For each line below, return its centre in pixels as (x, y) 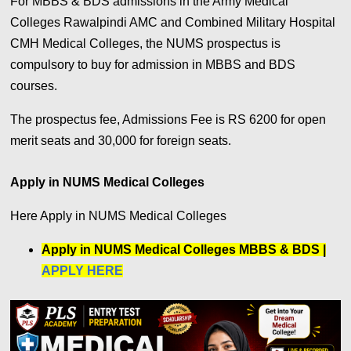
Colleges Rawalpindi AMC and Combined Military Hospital (173, 23)
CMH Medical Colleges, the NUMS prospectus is (146, 44)
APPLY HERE (83, 271)
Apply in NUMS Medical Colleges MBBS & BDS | (184, 250)
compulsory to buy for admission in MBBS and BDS (153, 65)
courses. (36, 86)
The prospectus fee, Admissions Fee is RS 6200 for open (168, 120)
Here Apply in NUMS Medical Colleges (120, 216)
